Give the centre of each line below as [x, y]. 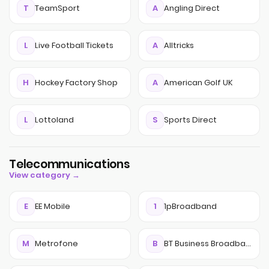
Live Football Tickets [74, 45]
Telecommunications [70, 164]
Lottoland [54, 120]
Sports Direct [190, 120]
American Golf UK [198, 83]
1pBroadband [190, 206]
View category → [44, 175]
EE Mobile [53, 206]
